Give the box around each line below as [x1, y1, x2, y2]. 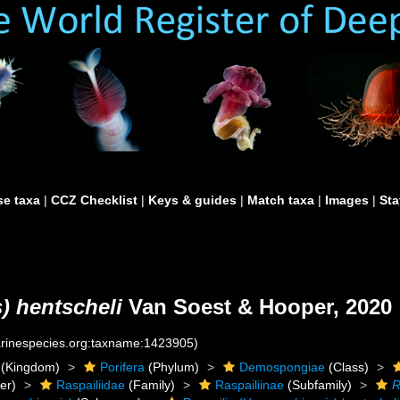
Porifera [100, 360, 146, 374]
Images [325, 193, 369, 207]
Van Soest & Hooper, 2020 [122, 295, 392, 319]
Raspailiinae [215, 378, 285, 392]
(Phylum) [145, 360, 200, 374]
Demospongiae [239, 360, 326, 374]
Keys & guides [148, 193, 237, 207]
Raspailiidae [56, 378, 126, 392]
